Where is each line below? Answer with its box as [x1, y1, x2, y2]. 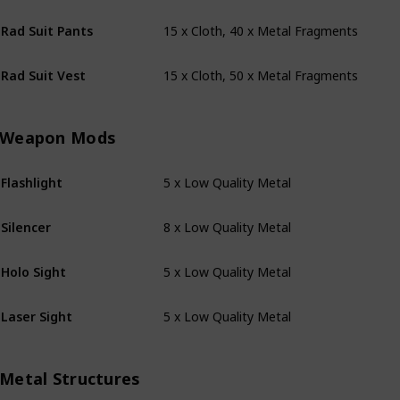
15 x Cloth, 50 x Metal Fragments [163, 52, 358, 69]
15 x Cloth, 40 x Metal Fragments [163, 7, 358, 24]
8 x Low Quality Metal [163, 204, 291, 221]
